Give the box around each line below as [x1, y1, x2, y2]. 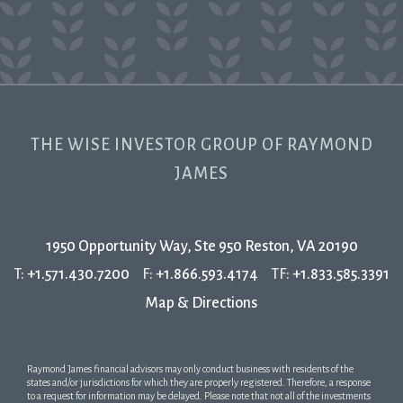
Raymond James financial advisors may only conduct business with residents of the [27, 363, 354, 374]
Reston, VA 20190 [244, 238, 358, 255]
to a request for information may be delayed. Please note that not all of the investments [27, 390, 371, 401]
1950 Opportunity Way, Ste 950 [45, 238, 242, 255]
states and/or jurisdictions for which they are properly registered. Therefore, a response [27, 377, 371, 388]
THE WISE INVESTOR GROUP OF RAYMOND [30, 136, 373, 154]
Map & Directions [146, 295, 257, 311]
